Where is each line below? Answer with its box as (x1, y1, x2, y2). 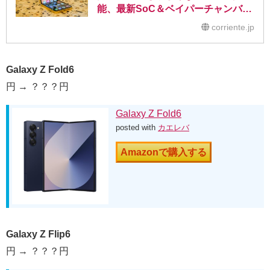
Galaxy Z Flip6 (6, 229, 71, 240)
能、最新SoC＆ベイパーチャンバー (97, 4, 252, 14)
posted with (116, 123, 158, 133)
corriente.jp (212, 22, 254, 33)
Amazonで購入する (121, 147, 207, 158)
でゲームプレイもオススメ (97, 17, 213, 28)
